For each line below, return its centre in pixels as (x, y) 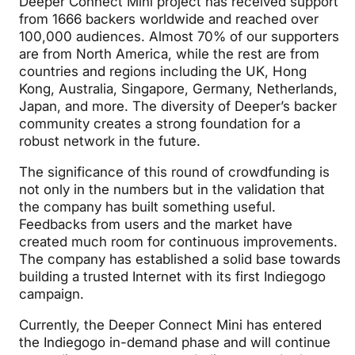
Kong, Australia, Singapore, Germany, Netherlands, (179, 89)
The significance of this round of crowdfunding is (175, 172)
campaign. (52, 294)
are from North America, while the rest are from (170, 54)
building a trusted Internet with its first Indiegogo (173, 277)
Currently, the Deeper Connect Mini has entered (171, 325)
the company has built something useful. (148, 207)
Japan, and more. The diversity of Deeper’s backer (178, 107)
